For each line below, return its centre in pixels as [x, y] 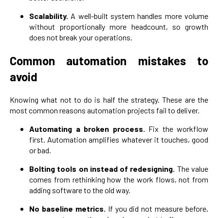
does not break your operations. [81, 37]
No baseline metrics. [69, 208]
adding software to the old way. [80, 190]
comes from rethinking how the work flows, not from [119, 179]
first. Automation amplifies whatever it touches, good [119, 139]
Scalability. [50, 16]
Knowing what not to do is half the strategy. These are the [109, 99]
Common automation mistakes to [109, 60]
